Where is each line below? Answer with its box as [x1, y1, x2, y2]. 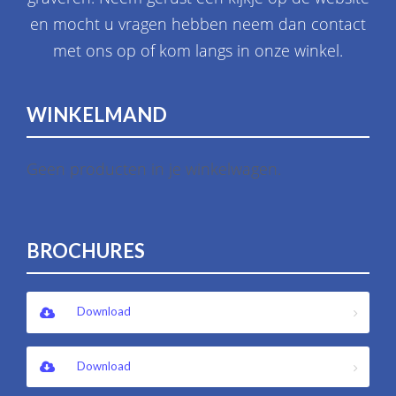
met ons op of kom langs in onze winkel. [53, 40, 343, 62]
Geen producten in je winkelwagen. [27, 158, 281, 180]
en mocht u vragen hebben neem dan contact [30, 13, 366, 35]
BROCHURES [27, 239, 145, 263]
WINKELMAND [27, 103, 167, 127]
